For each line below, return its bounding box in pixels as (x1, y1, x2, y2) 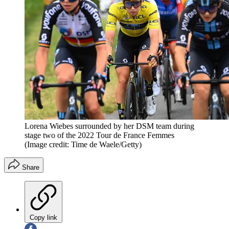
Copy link (30, 213, 57, 221)
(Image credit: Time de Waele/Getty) (25, 140, 142, 149)
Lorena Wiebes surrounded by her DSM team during (25, 121, 194, 130)
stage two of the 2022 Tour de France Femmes (25, 130, 174, 140)
